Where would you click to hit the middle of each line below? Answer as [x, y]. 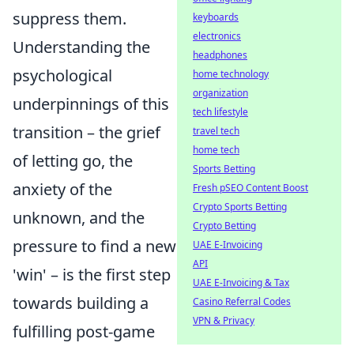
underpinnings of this [91, 104]
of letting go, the [73, 160]
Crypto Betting [224, 226]
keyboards [216, 17]
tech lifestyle [220, 112]
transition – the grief [87, 132]
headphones [220, 55]
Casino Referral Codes [242, 301]
